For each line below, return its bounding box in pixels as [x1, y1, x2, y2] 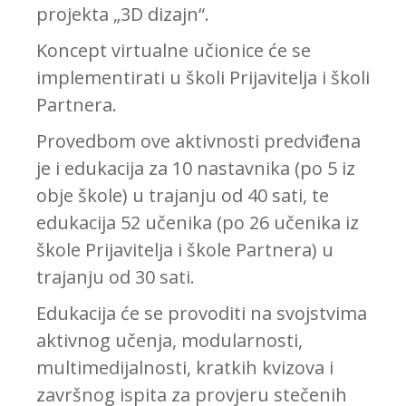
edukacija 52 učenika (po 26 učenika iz [36, 210, 359, 236]
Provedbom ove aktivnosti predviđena [36, 129, 361, 154]
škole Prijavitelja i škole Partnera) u [36, 237, 333, 263]
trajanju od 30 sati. [36, 265, 195, 290]
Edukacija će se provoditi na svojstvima [36, 301, 367, 326]
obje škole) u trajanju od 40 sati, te [36, 183, 329, 208]
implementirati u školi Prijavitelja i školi [36, 65, 370, 91]
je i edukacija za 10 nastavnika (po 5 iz [36, 156, 355, 181]
